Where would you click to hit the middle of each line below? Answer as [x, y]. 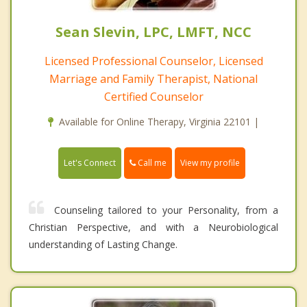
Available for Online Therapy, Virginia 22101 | [159, 121]
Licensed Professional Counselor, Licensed [153, 61]
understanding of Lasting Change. [103, 245]
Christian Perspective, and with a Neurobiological [153, 228]
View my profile [210, 163]
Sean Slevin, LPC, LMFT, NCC [153, 32]
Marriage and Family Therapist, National [153, 78]
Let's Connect [90, 163]
